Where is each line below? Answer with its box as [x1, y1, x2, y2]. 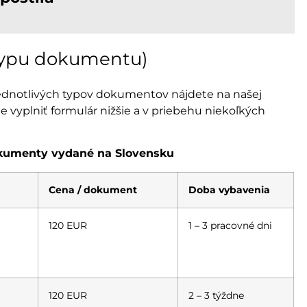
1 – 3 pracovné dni [188, 219, 272, 232]
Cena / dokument [49, 183, 137, 196]
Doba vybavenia [188, 183, 270, 196]
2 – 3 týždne [188, 288, 244, 302]
